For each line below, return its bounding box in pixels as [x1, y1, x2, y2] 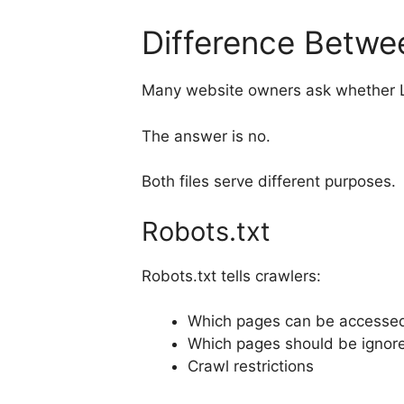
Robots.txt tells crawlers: [142, 266, 321, 285]
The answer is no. [142, 126, 271, 145]
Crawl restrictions [188, 357, 314, 376]
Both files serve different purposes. [142, 172, 396, 191]
